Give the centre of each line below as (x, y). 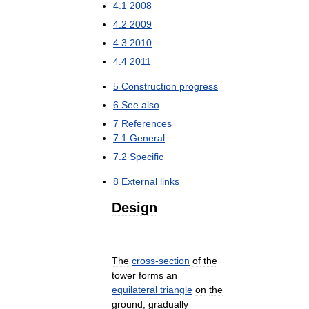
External (139, 181)
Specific (147, 156)
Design (134, 207)
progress (199, 86)
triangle (176, 289)
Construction (149, 86)
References (147, 123)
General (147, 138)
